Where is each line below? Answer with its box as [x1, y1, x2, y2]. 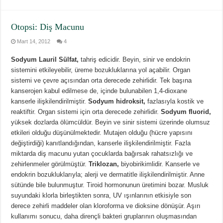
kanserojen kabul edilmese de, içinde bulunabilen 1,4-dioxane [11, 87, 188, 95]
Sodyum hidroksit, [88, 98, 146, 106]
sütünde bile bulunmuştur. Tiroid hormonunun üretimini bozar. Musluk [11, 181, 209, 189]
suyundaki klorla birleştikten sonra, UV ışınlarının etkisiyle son [11, 192, 192, 200]
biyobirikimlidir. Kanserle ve [119, 160, 200, 168]
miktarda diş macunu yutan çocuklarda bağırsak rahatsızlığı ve [11, 150, 193, 158]
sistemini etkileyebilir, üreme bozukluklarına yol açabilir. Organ [11, 66, 191, 74]
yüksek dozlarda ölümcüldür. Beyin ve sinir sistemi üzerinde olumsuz [11, 118, 211, 126]
